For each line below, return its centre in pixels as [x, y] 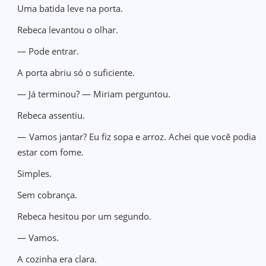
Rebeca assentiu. [51, 115]
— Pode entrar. [48, 51]
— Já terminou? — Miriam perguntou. [94, 94]
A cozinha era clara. [57, 259]
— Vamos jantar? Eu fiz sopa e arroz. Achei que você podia [137, 137]
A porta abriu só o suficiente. [76, 72]
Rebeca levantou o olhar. [68, 30]
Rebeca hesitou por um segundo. [85, 216]
